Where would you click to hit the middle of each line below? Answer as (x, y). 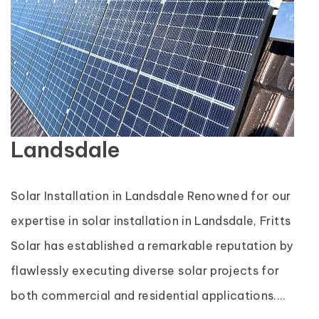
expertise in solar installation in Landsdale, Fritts (151, 221)
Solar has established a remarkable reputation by (152, 246)
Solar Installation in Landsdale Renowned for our (151, 196)
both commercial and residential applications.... (148, 296)
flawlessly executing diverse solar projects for (145, 271)
